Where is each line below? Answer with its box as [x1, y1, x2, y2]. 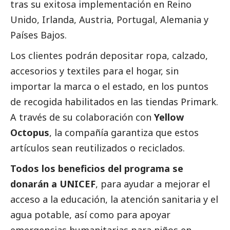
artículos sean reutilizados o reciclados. [10, 142, 185, 155]
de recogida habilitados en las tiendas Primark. [10, 95, 218, 108]
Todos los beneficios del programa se [10, 162, 183, 175]
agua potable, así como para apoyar [10, 208, 170, 221]
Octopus [10, 126, 49, 139]
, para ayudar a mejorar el [95, 178, 210, 190]
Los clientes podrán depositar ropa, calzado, [10, 49, 208, 62]
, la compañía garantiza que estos [49, 126, 199, 139]
